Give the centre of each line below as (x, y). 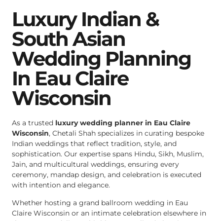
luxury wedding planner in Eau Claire (123, 123)
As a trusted (34, 123)
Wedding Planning (101, 59)
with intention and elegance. (61, 185)
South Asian (69, 39)
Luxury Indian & (85, 19)
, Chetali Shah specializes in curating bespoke (127, 133)
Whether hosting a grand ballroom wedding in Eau (100, 203)
